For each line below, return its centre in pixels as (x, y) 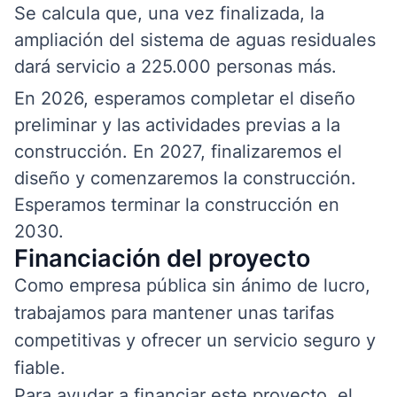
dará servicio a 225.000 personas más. (175, 66)
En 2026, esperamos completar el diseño (185, 98)
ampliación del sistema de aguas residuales (195, 39)
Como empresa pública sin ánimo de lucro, (192, 285)
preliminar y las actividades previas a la (177, 125)
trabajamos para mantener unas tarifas (174, 312)
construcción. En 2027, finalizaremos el (178, 151)
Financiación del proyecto (162, 258)
